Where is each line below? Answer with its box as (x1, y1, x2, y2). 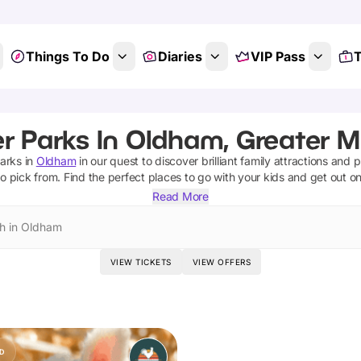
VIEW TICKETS (110, 257, 172, 267)
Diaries (157, 48, 202, 64)
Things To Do (25, 48, 110, 64)
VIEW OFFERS (192, 257, 251, 267)
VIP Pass (250, 48, 305, 64)
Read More (152, 189, 209, 203)
